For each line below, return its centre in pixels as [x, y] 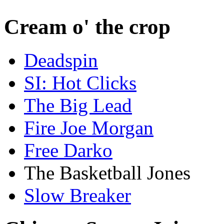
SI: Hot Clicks [80, 82]
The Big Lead [78, 105]
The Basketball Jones [107, 172]
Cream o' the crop [87, 27]
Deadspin [61, 60]
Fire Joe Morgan [89, 127]
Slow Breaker [77, 195]
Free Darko [68, 150]
